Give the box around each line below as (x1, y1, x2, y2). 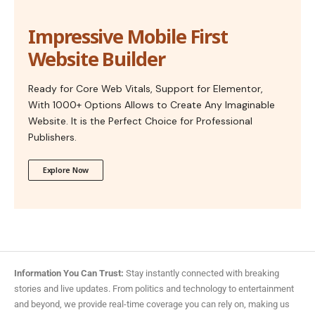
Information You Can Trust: (14, 268, 124, 279)
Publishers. (28, 131, 77, 144)
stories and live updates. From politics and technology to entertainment (14, 283, 294, 295)
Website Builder (28, 46, 165, 72)
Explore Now (43, 165, 89, 176)
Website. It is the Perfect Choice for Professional (28, 115, 252, 128)
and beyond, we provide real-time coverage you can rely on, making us (14, 299, 290, 310)
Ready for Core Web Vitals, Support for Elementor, (28, 82, 263, 96)
